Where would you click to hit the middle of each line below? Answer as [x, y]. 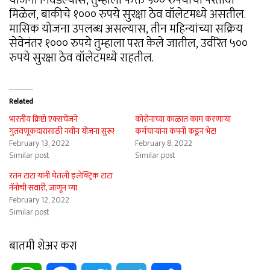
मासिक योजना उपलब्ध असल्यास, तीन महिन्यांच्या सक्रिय [126, 29]
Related [21, 101]
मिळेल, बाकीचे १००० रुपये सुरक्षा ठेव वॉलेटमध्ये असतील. [127, 14]
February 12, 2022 [39, 199]
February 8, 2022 [164, 143]
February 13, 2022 [39, 143]
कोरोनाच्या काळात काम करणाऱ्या [183, 119]
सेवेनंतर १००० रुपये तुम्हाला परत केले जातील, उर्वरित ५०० [128, 43]
